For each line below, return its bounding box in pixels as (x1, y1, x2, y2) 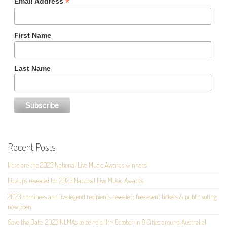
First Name (14, 31, 51, 40)
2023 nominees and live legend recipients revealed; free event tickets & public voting (8, 192, 217, 201)
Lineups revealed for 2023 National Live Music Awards (8, 176, 143, 185)
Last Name (14, 64, 51, 72)
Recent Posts (8, 140, 56, 154)
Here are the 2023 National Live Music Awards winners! (8, 160, 148, 169)
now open (8, 202, 31, 211)
